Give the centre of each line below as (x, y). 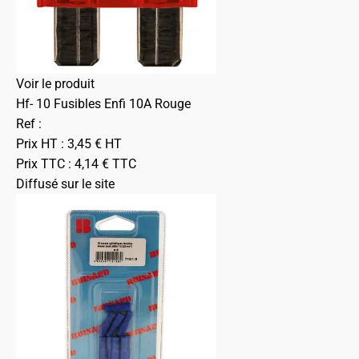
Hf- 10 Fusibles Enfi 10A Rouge (103, 104)
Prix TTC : (45, 164)
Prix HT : (42, 144)
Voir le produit (55, 84)
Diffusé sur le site (65, 184)
